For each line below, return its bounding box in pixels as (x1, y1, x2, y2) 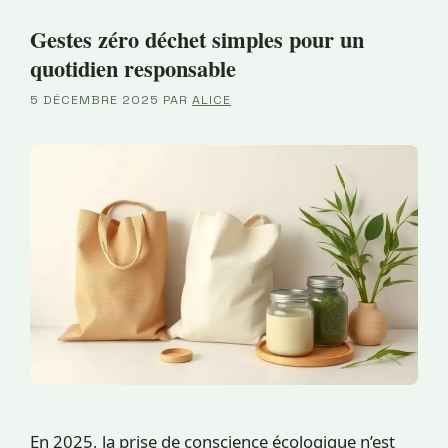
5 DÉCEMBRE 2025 (30, 92, 159, 109)
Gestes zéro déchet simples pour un (30, 23, 364, 57)
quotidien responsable (30, 52, 236, 86)
